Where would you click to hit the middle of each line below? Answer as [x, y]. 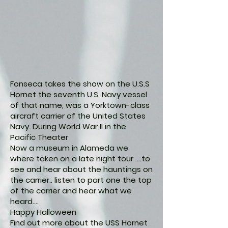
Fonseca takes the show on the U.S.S [80, 84]
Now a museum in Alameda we [69, 148]
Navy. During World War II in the [68, 126]
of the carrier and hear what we [71, 191]
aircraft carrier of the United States [78, 116]
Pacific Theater [39, 137]
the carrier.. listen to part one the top [81, 180]
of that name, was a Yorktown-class [80, 105]
